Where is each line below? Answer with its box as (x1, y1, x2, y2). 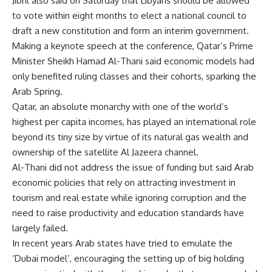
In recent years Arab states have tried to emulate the (12, 237, 233, 249)
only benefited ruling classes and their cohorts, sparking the (12, 70, 256, 82)
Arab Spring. (12, 86, 63, 97)
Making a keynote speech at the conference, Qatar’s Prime (12, 40, 253, 52)
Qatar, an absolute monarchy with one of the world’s (12, 101, 228, 112)
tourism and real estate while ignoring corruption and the (12, 192, 246, 203)
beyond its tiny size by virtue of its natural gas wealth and (12, 131, 248, 143)
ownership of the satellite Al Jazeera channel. (12, 146, 199, 158)
